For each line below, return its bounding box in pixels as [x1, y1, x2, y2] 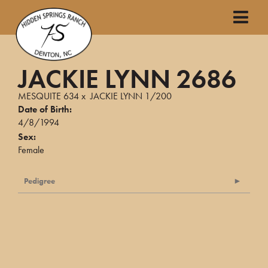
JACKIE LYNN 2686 [18, 62, 236, 96]
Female [18, 144, 44, 156]
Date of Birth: [18, 103, 72, 115]
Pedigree [24, 175, 55, 186]
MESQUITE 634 [18, 90, 79, 102]
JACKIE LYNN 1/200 [90, 90, 172, 102]
